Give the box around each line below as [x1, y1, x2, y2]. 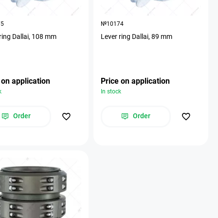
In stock [101, 88, 121, 95]
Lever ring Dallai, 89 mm [101, 32, 172, 40]
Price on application [101, 76, 170, 86]
